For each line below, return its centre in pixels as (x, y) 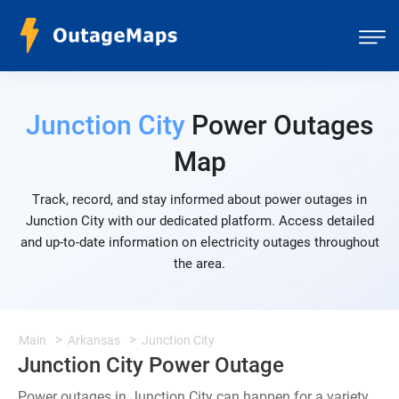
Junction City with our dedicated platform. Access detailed (199, 221)
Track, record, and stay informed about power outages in (199, 199)
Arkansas (94, 340)
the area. (199, 264)
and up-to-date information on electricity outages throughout (199, 242)
